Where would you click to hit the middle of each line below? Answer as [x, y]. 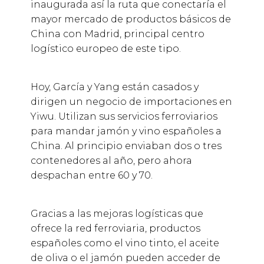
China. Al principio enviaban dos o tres [126, 146]
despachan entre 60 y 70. [91, 176]
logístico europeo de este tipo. [105, 49]
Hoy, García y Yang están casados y [114, 87]
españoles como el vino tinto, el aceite [125, 243]
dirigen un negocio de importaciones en [131, 102]
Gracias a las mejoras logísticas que [117, 214]
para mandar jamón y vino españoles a [126, 131]
